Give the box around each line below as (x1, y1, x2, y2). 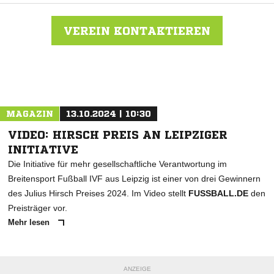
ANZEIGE (123, 265, 151, 273)
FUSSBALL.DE (188, 188, 248, 199)
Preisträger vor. (8, 203, 67, 213)
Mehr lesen (8, 218, 52, 228)
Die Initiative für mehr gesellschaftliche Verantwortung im (8, 159, 227, 169)
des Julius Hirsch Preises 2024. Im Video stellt (8, 188, 188, 199)
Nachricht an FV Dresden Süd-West (67, 76, 194, 86)
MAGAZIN (6, 109, 53, 119)
